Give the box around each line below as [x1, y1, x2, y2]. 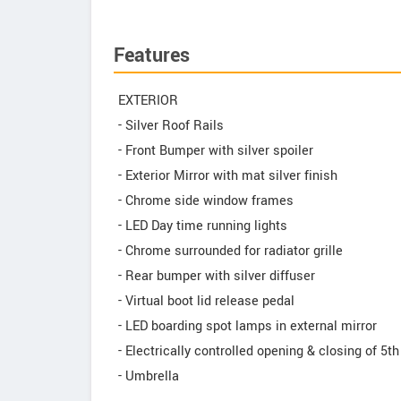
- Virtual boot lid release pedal [118, 292, 294, 311]
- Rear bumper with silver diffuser [118, 267, 315, 286]
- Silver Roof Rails [118, 116, 224, 135]
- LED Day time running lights [118, 217, 287, 235]
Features [114, 41, 190, 70]
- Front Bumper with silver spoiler [118, 141, 313, 160]
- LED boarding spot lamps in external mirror [118, 317, 377, 336]
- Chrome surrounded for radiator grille [118, 242, 343, 260]
